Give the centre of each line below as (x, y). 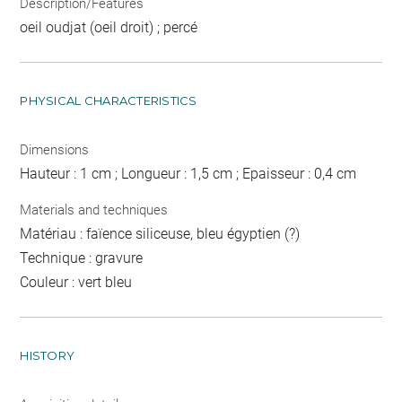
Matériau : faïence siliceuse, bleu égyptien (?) (160, 233)
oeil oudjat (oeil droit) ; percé (109, 28)
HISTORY (48, 355)
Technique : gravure (82, 258)
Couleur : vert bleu (76, 282)
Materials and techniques (94, 210)
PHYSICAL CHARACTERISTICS (109, 101)
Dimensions (55, 150)
